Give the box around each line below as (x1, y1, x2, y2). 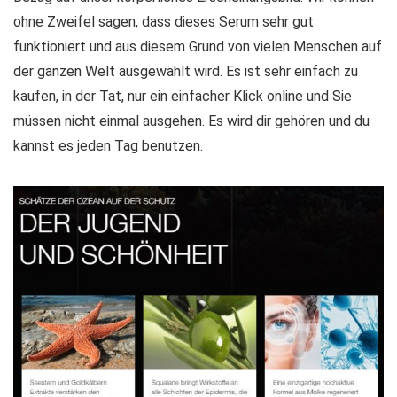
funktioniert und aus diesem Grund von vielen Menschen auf (13, 37, 382, 55)
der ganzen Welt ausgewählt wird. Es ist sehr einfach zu (13, 62, 358, 80)
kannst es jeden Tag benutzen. (13, 136, 203, 154)
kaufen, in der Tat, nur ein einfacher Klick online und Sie (13, 87, 352, 105)
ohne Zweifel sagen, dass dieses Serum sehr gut (13, 12, 314, 30)
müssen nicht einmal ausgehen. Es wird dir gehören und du (13, 112, 370, 129)
